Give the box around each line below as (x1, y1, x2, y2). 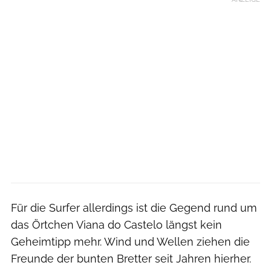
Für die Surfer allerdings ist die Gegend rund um (11, 201, 257, 214)
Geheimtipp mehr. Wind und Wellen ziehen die (11, 235, 250, 248)
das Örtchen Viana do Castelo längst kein (11, 218, 222, 231)
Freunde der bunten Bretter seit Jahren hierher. (11, 252, 251, 265)
